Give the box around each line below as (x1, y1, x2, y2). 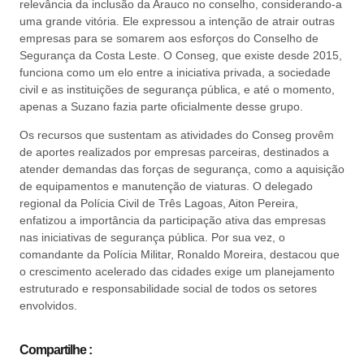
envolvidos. (19, 298, 77, 312)
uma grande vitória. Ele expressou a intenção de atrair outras (19, 14, 335, 28)
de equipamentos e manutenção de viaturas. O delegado (19, 179, 313, 193)
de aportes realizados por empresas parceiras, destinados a (19, 145, 329, 158)
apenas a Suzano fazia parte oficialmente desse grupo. (19, 99, 303, 113)
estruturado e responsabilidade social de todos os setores (19, 281, 317, 295)
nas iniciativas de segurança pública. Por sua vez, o (19, 230, 285, 244)
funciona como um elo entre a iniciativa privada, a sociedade (19, 65, 331, 79)
